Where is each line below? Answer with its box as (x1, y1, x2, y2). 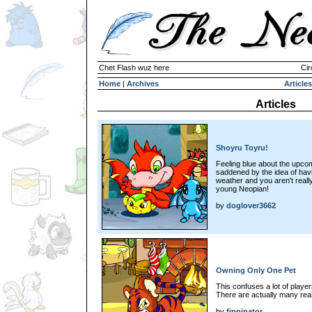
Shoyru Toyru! (216, 143, 268, 152)
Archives (127, 79, 159, 88)
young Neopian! (216, 184, 269, 193)
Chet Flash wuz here (99, 63, 169, 72)
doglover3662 (226, 201, 276, 210)
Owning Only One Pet (216, 266, 296, 274)
